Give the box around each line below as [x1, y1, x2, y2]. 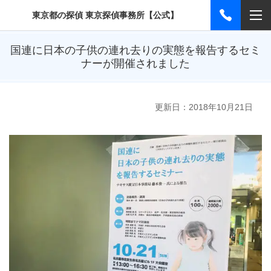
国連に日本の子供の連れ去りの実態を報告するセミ [10, 44, 261, 56]
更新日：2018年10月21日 [154, 102, 253, 112]
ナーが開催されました [81, 57, 190, 70]
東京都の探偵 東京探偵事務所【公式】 [32, 10, 178, 20]
